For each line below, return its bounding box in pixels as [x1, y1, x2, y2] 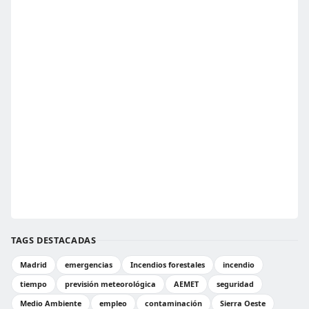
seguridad [217, 279, 254, 289]
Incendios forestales [130, 259, 205, 270]
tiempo [20, 279, 47, 289]
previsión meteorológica [65, 279, 156, 289]
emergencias [65, 259, 112, 270]
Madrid [20, 259, 47, 270]
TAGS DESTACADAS [11, 234, 97, 246]
